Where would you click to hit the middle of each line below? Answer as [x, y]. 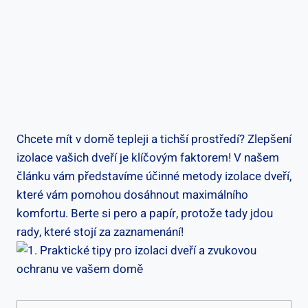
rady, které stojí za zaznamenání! [100, 232]
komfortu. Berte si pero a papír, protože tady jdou [145, 213]
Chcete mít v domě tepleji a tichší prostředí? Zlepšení [154, 139]
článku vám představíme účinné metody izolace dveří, [154, 176]
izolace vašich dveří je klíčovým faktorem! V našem [148, 157]
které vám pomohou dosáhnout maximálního [132, 195]
